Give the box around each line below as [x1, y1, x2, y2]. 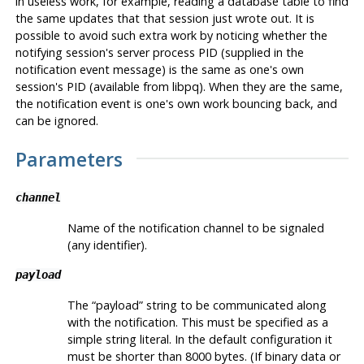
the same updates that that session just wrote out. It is [15, 11, 314, 27]
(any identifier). [67, 236, 147, 253]
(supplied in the [217, 45, 304, 61]
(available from [85, 79, 172, 95]
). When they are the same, [198, 79, 343, 95]
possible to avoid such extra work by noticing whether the [15, 28, 327, 44]
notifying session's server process [15, 45, 198, 61]
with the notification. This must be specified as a [67, 314, 328, 330]
